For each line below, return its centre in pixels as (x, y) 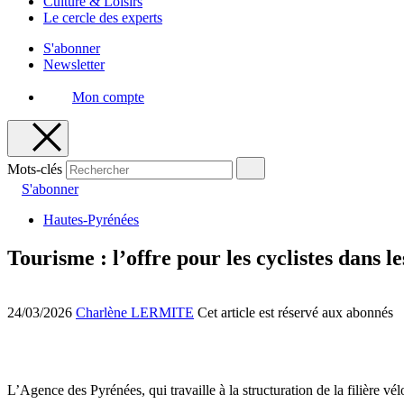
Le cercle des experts (103, 18)
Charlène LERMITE (135, 312)
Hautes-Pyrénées (91, 220)
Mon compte (108, 97)
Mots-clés (35, 169)
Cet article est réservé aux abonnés (295, 312)
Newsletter (74, 64)
